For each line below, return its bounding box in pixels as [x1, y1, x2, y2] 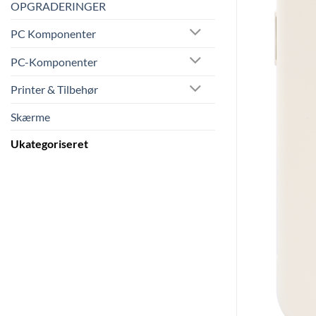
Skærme [11, 110, 50, 124]
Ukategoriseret [11, 137, 88, 151]
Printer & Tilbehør [11, 83, 98, 97]
